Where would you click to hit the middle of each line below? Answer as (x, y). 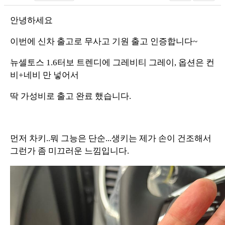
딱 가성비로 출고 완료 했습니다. (72, 96)
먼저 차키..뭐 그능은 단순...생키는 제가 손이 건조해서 (111, 138)
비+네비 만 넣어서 (45, 75)
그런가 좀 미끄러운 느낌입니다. (70, 151)
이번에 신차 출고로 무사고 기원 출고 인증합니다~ (104, 41)
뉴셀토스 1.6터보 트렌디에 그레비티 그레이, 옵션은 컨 (112, 62)
